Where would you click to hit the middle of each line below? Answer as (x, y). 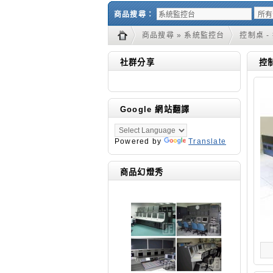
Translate (207, 141)
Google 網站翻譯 (155, 109)
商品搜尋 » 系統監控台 (183, 35)
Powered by (140, 141)
